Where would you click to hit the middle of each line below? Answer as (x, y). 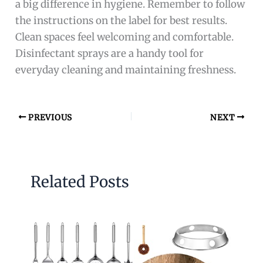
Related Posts (80, 181)
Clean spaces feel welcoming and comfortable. (125, 37)
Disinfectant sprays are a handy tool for (110, 54)
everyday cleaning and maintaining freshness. (126, 70)
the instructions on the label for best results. (122, 21)
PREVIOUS (49, 117)
